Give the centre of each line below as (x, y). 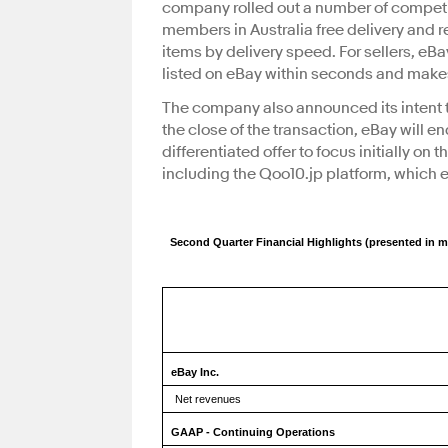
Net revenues (208, 399)
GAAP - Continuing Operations (253, 432)
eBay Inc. (195, 372)
